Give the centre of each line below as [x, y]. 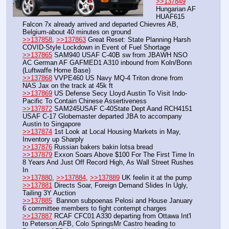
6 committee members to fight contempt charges [95, 209]
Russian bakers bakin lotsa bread [102, 147]
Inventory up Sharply [53, 140]
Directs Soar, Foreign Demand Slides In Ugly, [120, 186]
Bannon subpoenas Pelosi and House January [122, 201]
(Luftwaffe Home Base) [56, 71]
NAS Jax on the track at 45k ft [68, 86]
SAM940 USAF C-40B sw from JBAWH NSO [120, 55]
